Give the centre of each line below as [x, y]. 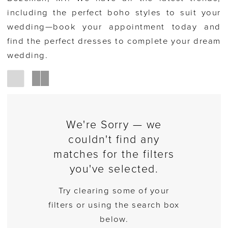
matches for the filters [114, 154]
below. [114, 220]
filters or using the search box [114, 205]
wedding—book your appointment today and [114, 27]
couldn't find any [114, 140]
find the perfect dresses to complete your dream [114, 41]
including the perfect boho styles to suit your [114, 13]
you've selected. [114, 169]
